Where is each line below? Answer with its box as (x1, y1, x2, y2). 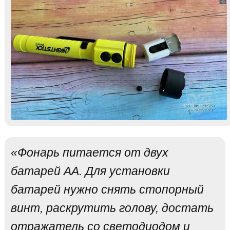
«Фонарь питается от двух (10, 145, 168, 159)
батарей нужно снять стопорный (10, 182, 204, 196)
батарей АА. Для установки (10, 164, 170, 178)
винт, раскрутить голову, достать (10, 201, 214, 215)
